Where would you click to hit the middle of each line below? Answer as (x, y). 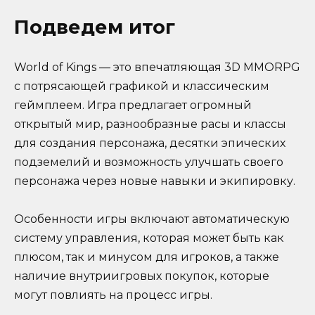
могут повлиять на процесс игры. (113, 295)
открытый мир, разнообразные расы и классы (150, 124)
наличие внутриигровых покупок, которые (142, 276)
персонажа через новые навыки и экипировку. (155, 181)
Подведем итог (95, 27)
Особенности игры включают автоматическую (152, 219)
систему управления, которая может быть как (149, 238)
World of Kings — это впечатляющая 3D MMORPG (157, 67)
